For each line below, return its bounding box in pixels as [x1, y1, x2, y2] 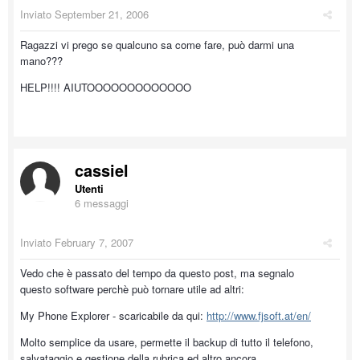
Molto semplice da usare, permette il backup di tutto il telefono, [20, 334, 313, 350]
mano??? [20, 53, 63, 68]
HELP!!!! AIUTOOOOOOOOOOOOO [20, 80, 191, 95]
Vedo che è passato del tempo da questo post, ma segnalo [20, 265, 294, 280]
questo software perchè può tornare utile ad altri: [20, 281, 244, 297]
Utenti [75, 181, 104, 196]
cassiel [75, 158, 129, 182]
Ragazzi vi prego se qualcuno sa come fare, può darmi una [20, 37, 294, 52]
